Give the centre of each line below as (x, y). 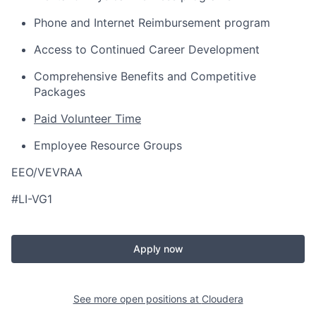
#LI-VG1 (32, 199)
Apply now (158, 249)
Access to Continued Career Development (147, 49)
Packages (60, 92)
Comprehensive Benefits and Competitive (145, 76)
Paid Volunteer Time (87, 119)
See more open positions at (137, 299)
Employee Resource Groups (108, 145)
